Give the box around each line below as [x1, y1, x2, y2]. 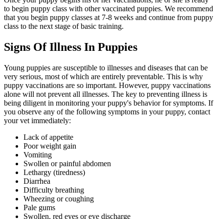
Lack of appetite [23, 132, 73, 141]
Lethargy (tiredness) [23, 168, 85, 176]
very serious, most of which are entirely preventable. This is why [4, 72, 203, 81]
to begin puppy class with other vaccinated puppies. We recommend [4, 4, 213, 13]
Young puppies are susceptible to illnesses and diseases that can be [4, 63, 208, 72]
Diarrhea [23, 176, 50, 185]
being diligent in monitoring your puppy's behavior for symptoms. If [4, 98, 213, 107]
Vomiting [23, 150, 52, 159]
